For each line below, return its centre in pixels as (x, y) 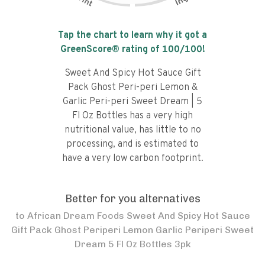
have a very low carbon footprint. (132, 159)
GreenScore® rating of (111, 50)
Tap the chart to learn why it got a (132, 35)
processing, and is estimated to (132, 144)
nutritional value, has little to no (132, 130)
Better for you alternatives (132, 199)
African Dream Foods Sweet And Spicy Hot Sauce (138, 216)
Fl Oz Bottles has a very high (132, 116)
